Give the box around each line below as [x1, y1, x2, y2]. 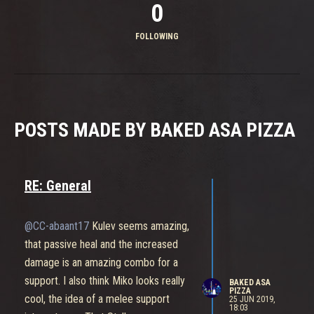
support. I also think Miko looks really [25, 274, 185, 288]
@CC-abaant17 [25, 219, 89, 233]
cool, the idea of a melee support [25, 292, 170, 306]
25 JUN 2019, [228, 294, 275, 305]
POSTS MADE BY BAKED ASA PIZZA [14, 118, 295, 142]
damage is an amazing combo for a [25, 256, 178, 270]
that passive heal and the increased [25, 238, 178, 252]
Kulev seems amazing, [89, 219, 189, 233]
